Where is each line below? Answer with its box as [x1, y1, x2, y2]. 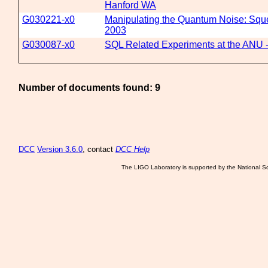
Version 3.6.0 [37, 145, 83, 154]
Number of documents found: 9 [19, 83, 160, 93]
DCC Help [115, 145, 150, 154]
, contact [83, 145, 115, 154]
